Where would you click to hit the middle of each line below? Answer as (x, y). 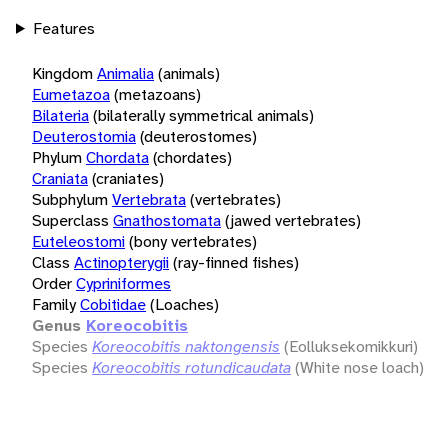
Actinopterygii (121, 262)
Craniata (60, 178)
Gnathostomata (167, 220)
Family (54, 304)
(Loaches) (184, 304)
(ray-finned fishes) (236, 262)
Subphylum (70, 199)
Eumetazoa (71, 94)
